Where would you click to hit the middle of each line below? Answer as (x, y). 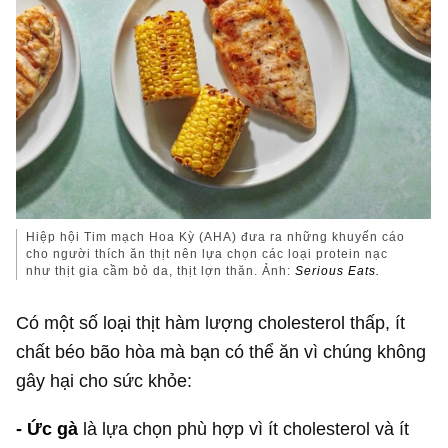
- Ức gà (50, 428)
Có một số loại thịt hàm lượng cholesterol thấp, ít (211, 323)
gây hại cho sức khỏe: (104, 381)
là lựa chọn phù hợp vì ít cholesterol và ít (246, 428)
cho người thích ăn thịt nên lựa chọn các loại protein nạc (207, 254)
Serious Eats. (338, 271)
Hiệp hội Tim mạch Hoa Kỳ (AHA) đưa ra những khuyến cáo (216, 237)
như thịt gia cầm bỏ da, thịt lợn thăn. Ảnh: (161, 271)
